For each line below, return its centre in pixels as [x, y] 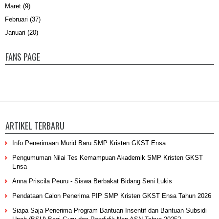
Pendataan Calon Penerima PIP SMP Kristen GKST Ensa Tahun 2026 [112, 196]
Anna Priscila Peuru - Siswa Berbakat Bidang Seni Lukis [92, 181]
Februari [16, 19]
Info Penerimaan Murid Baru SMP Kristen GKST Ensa [89, 143]
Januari [15, 33]
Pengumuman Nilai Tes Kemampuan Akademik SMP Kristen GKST [108, 158]
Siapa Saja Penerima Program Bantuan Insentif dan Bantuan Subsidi [109, 211]
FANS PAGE [23, 57]
